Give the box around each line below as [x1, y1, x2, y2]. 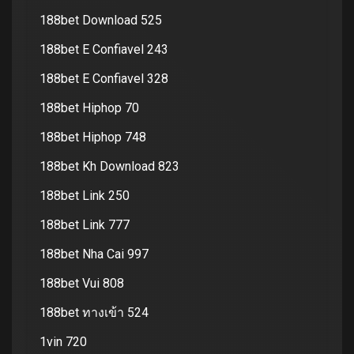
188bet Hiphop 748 [40, 130, 146, 145]
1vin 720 [40, 334, 87, 350]
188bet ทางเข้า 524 [40, 305, 149, 321]
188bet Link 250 [40, 188, 130, 204]
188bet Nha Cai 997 [40, 247, 149, 262]
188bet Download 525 [40, 13, 162, 28]
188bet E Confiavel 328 [40, 71, 168, 87]
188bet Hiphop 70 [40, 100, 139, 116]
